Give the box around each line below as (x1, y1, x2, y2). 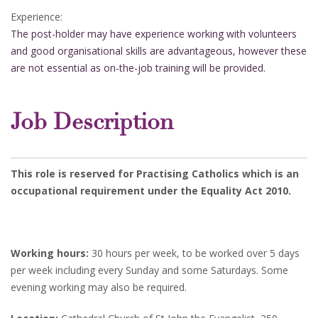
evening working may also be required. (11, 280, 187, 294)
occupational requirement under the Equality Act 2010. (11, 183, 291, 197)
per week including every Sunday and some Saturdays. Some (11, 263, 288, 277)
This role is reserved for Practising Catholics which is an (11, 166, 299, 180)
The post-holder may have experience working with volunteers (11, 27, 297, 41)
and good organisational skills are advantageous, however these (11, 44, 307, 58)
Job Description (11, 112, 174, 136)
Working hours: (11, 246, 89, 260)
